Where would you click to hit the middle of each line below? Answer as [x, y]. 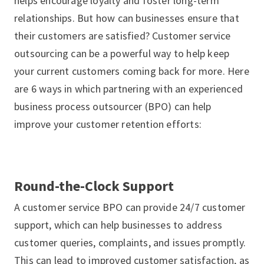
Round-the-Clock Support [94, 186]
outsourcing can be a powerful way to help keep [122, 53]
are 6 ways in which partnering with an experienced [129, 89]
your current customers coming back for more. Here [132, 71]
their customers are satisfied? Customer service [123, 36]
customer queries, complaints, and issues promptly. [130, 242]
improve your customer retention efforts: [108, 124]
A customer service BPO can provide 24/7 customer [130, 207]
